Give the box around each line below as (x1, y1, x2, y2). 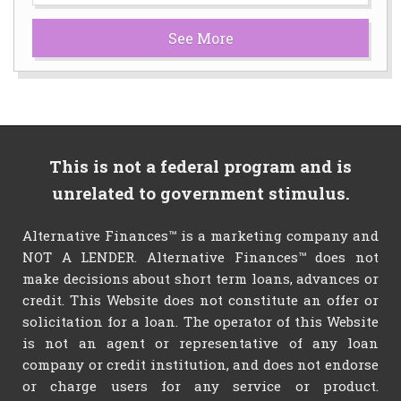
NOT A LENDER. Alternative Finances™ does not (22, 248, 379, 266)
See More (167, 28, 234, 47)
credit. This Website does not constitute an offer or (22, 291, 379, 309)
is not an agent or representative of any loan (22, 334, 379, 352)
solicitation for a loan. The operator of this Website (22, 312, 379, 330)
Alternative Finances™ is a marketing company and (22, 226, 379, 244)
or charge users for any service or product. (22, 377, 379, 395)
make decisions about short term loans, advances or (22, 269, 379, 287)
